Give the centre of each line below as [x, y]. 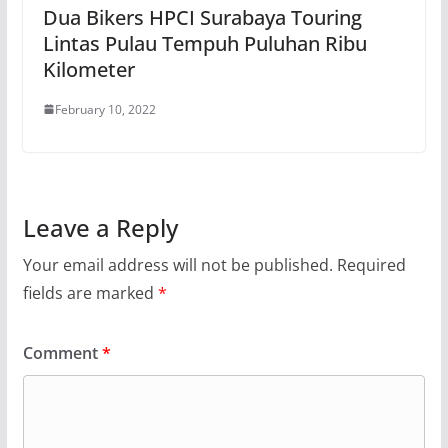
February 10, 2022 [105, 109]
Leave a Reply [100, 227]
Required [371, 264]
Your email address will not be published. [177, 264]
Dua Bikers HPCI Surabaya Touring [202, 17]
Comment [62, 352]
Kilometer [88, 69]
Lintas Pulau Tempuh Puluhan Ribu [204, 43]
